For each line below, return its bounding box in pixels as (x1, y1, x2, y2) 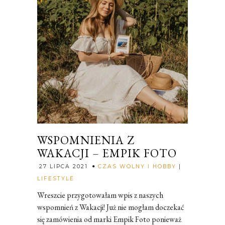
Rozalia (76, 172, 99, 182)
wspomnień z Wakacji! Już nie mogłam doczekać (37, 202, 184, 212)
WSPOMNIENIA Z (37, 133, 135, 148)
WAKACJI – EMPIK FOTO (37, 146, 177, 161)
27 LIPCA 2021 (39, 163, 88, 170)
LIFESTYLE (37, 175, 74, 182)
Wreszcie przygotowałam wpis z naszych (37, 190, 163, 200)
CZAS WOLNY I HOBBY (98, 163, 176, 170)
